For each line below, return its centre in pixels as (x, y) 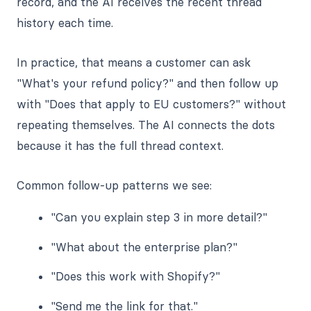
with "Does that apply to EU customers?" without (151, 104)
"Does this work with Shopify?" (136, 277)
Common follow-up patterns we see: (114, 185)
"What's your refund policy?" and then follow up (148, 83)
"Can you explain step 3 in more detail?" (159, 217)
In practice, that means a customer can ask (134, 62)
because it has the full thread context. (120, 145)
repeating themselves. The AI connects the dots (146, 125)
